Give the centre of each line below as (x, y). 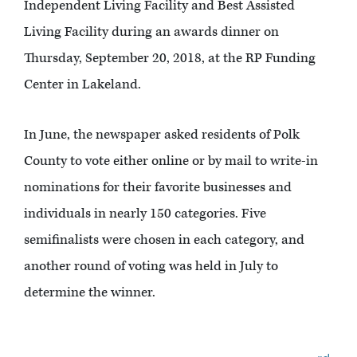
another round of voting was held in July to (151, 267)
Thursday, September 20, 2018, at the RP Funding (170, 59)
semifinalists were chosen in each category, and (164, 240)
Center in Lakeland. (82, 85)
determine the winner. (90, 293)
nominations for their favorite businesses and (158, 188)
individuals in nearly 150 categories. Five (145, 214)
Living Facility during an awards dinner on (151, 32)
